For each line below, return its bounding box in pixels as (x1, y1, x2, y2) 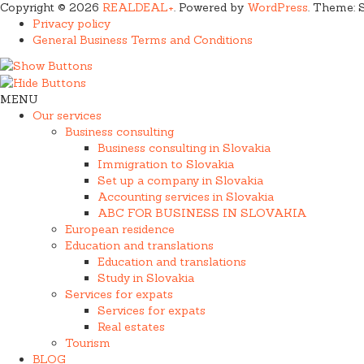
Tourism (65, 336, 110, 351)
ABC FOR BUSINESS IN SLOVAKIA (97, 206, 307, 221)
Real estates (97, 319, 165, 335)
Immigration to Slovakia (97, 157, 234, 172)
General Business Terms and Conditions (32, 32, 253, 48)
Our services (32, 108, 102, 123)
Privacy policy (32, 16, 110, 32)
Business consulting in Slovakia (97, 141, 271, 156)
